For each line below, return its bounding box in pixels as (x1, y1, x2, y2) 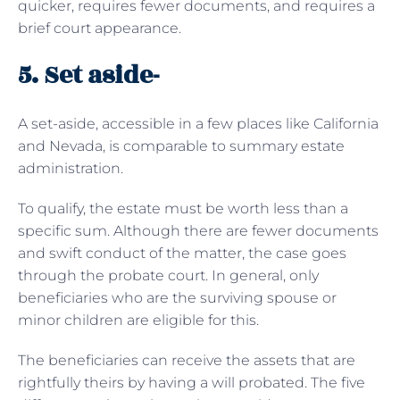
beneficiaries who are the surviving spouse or (18, 288, 337, 306)
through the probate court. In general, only (18, 266, 319, 284)
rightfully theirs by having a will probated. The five (18, 373, 365, 391)
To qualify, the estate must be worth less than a (18, 199, 348, 217)
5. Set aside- (18, 55, 160, 95)
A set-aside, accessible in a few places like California (18, 114, 379, 132)
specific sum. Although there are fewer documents (18, 221, 379, 239)
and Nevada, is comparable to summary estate (18, 137, 345, 154)
